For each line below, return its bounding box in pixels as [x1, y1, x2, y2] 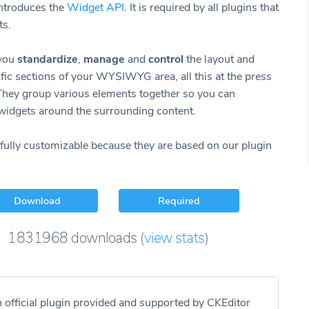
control [146, 52, 183, 67]
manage [83, 52, 128, 67]
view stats [143, 228, 205, 248]
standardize [17, 52, 78, 67]
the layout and [183, 52, 255, 67]
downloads [71, 228, 137, 248]
